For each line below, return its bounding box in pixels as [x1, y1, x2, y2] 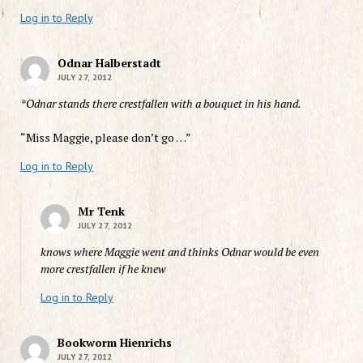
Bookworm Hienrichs [57, 334, 172, 350]
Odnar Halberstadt [57, 54, 161, 70]
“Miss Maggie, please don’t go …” [19, 129, 191, 145]
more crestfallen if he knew [40, 260, 166, 276]
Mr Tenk [77, 203, 125, 219]
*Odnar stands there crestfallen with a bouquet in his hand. [19, 95, 301, 111]
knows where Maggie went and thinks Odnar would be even [40, 243, 319, 259]
